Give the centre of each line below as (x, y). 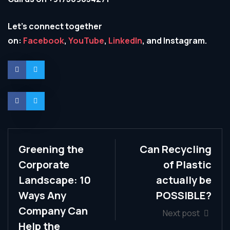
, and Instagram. (175, 41)
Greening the (51, 149)
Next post (182, 213)
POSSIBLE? (184, 195)
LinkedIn (125, 41)
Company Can (53, 211)
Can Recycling (176, 149)
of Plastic (187, 165)
